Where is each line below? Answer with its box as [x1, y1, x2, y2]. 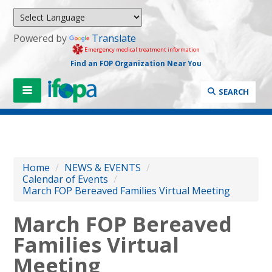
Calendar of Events [22, 172, 109, 186]
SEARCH [218, 86, 249, 97]
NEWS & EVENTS [64, 160, 141, 174]
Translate [92, 32, 137, 45]
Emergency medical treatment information [84, 45, 200, 53]
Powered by [13, 32, 70, 45]
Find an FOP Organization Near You [70, 58, 202, 68]
